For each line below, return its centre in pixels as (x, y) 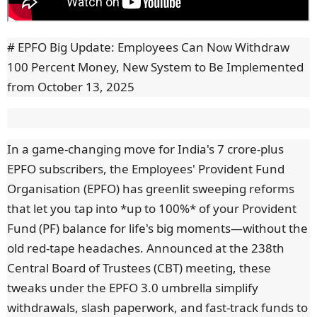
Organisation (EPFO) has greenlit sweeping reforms (151, 189)
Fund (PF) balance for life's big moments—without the (157, 229)
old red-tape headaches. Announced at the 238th (146, 248)
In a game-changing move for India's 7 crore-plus (145, 149)
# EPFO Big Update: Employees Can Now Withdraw (148, 47)
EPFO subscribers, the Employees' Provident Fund (146, 169)
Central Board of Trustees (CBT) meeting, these (139, 268)
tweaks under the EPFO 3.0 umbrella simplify (133, 288)
